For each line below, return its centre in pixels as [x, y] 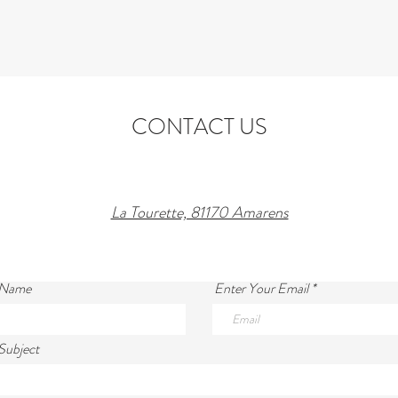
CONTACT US [199, 127]
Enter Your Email [261, 288]
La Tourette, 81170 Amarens [199, 212]
